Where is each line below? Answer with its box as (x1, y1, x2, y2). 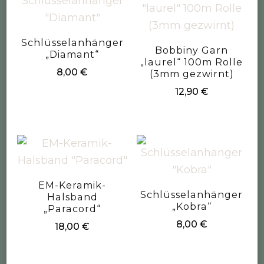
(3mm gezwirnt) (149, 68, 234, 80)
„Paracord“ (44, 203, 101, 215)
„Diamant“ (45, 49, 100, 61)
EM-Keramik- (38, 180, 107, 192)
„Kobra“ (171, 201, 212, 213)
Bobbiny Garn (155, 45, 229, 57)
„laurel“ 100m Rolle (140, 57, 243, 68)
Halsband (47, 192, 98, 203)
